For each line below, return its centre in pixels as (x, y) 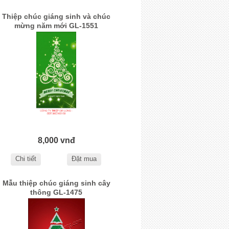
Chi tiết (26, 159)
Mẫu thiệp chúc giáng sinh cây (56, 183)
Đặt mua (84, 159)
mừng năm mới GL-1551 (56, 25)
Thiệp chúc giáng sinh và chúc (56, 16)
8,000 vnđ (56, 140)
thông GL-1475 (56, 192)
